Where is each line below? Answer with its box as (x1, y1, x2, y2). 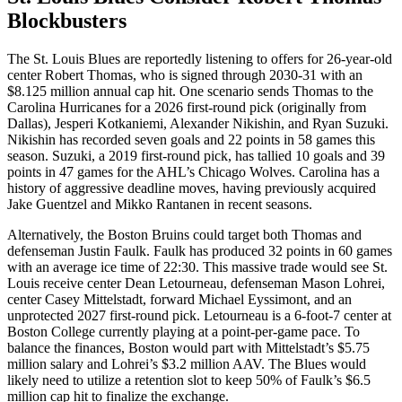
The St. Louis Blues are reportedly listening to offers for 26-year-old (7, 50, 392, 66)
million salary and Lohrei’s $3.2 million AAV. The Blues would (7, 355, 366, 371)
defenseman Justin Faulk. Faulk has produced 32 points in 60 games (7, 242, 392, 258)
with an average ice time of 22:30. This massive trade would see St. (7, 258, 388, 275)
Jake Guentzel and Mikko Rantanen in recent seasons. (7, 196, 312, 212)
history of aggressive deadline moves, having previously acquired (7, 179, 376, 196)
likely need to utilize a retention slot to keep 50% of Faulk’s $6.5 (7, 371, 371, 388)
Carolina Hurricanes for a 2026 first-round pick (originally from (7, 99, 366, 115)
